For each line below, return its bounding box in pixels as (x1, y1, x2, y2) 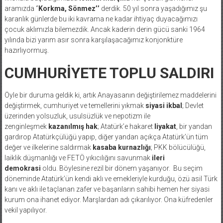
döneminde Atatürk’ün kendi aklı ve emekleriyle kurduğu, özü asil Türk (4, 174, 218, 183)
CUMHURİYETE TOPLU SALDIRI (4, 64, 214, 82)
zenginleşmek (4, 122, 48, 130)
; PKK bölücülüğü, (150, 143, 206, 151)
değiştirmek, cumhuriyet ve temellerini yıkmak (4, 101, 145, 110)
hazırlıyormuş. (4, 46, 50, 54)
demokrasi (4, 164, 41, 172)
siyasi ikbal (145, 101, 182, 110)
